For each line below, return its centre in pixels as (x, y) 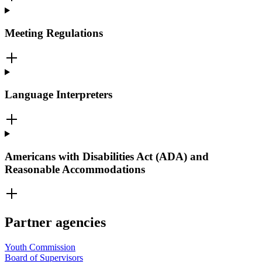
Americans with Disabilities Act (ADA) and (107, 156)
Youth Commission (40, 247)
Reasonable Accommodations (75, 169)
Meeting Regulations (54, 33)
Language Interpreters (58, 95)
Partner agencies (55, 223)
